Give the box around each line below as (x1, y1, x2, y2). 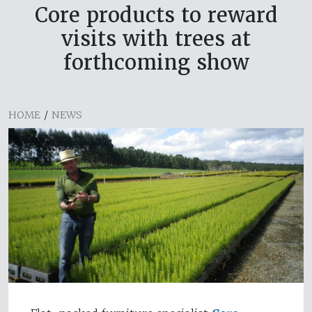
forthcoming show (63, 49, 249, 76)
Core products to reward (34, 2, 278, 29)
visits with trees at (61, 26, 251, 52)
